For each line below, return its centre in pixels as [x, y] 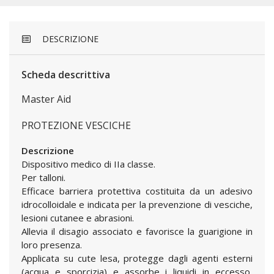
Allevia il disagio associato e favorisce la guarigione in [137, 231]
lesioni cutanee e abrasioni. [78, 218]
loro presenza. [52, 245]
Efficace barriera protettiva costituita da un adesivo [137, 191]
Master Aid [46, 99]
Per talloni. [43, 177]
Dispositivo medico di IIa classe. [88, 164]
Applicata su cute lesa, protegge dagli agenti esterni [137, 258]
